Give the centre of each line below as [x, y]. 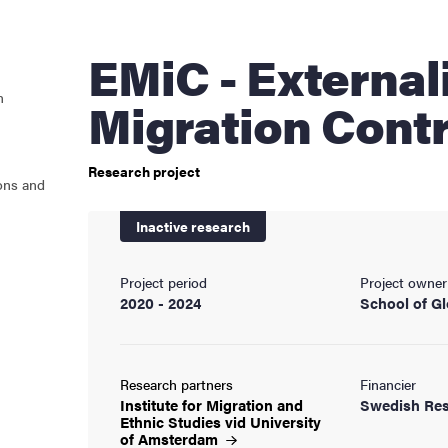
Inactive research [193, 225]
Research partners [176, 383]
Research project [144, 170]
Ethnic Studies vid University [220, 421]
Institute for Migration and [211, 404]
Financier [388, 383]
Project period [163, 281]
